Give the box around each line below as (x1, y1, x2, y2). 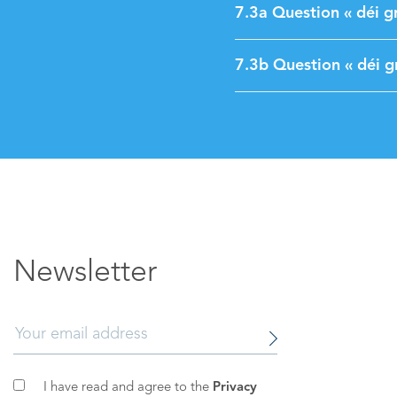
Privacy (209, 381, 257, 394)
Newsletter (13, 258, 157, 288)
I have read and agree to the (43, 381, 209, 394)
